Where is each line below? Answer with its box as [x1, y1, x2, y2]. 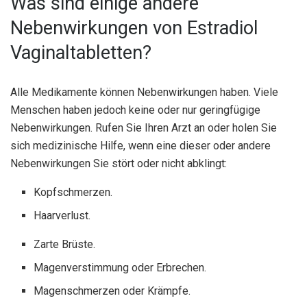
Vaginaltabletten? [10, 41, 151, 64]
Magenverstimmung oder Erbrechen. [34, 260, 207, 274]
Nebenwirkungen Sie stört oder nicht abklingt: [10, 156, 227, 170]
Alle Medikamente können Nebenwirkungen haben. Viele [10, 85, 278, 99]
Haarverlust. [34, 208, 91, 222]
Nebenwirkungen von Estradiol [10, 16, 258, 39]
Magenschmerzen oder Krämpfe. [34, 284, 191, 297]
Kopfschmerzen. [34, 185, 113, 199]
